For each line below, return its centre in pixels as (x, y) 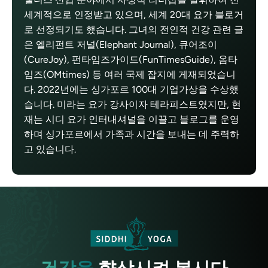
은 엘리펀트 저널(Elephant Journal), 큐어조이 (121, 44)
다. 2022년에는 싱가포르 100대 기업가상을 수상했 (131, 89)
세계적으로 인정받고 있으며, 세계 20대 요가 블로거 (134, 14)
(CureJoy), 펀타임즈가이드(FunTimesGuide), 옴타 (131, 59)
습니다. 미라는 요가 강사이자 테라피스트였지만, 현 (133, 104)
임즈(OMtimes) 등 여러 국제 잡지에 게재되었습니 (130, 74)
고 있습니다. (50, 149)
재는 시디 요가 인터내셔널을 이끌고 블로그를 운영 (132, 119)
